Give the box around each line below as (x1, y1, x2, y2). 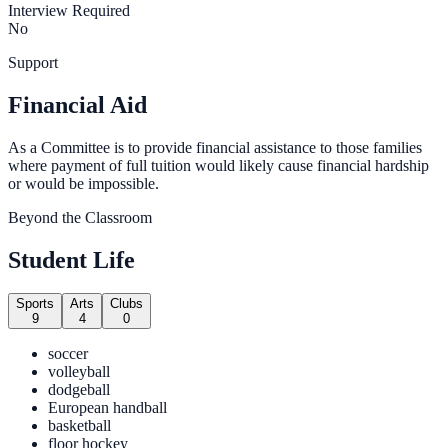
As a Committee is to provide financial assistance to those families (8, 138, 422, 156)
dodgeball (48, 381, 110, 399)
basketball (48, 417, 111, 435)
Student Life (8, 246, 135, 273)
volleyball (48, 363, 110, 381)
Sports (16, 296, 54, 312)
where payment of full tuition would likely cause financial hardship (8, 156, 429, 174)
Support (8, 53, 58, 71)
